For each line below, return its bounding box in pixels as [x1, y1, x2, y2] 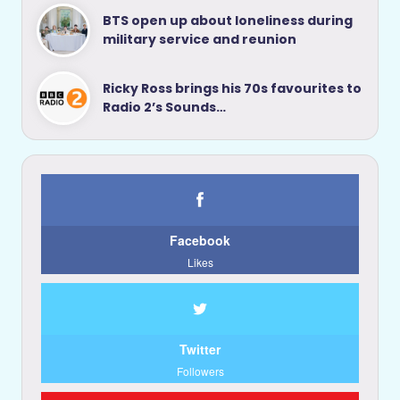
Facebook [170, 230, 230, 249]
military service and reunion [103, 29, 297, 48]
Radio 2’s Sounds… [103, 97, 227, 116]
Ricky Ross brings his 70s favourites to [103, 79, 362, 97]
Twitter [179, 339, 221, 358]
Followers [176, 362, 224, 379]
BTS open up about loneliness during [103, 11, 354, 29]
